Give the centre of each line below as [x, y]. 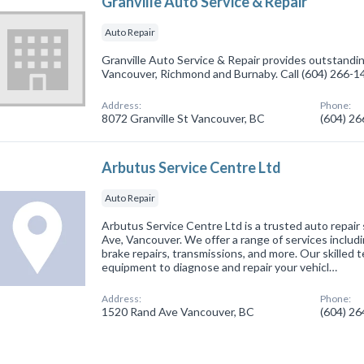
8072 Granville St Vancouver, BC [184, 118]
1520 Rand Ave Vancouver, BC [178, 311]
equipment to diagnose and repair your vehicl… [220, 266]
